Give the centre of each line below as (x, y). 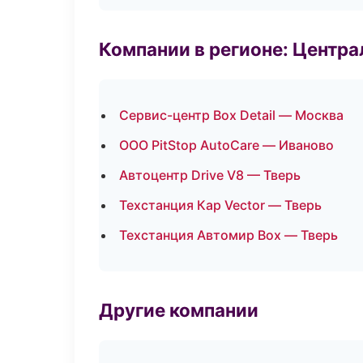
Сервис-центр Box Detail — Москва (231, 115)
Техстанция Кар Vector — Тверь (220, 205)
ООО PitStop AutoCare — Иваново (226, 145)
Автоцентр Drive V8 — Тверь (210, 175)
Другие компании (179, 310)
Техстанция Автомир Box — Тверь (228, 235)
